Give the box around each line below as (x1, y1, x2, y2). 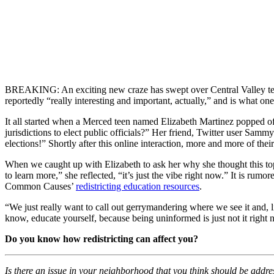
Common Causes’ (5, 180, 76, 191)
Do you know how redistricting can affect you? (5, 233, 198, 244)
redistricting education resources (76, 180, 199, 191)
